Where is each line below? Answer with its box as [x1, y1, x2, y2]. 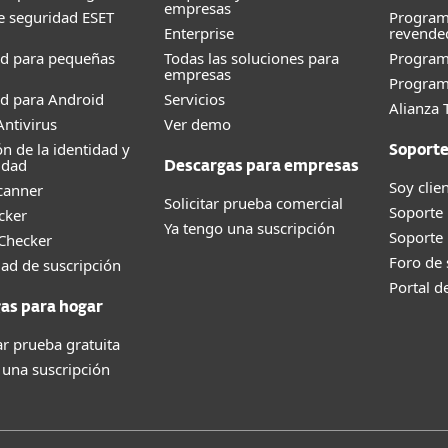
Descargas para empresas [164, 159, 359, 174]
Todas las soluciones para [164, 48, 339, 68]
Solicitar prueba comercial [164, 193, 343, 213]
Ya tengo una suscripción [164, 218, 335, 238]
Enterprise [164, 23, 234, 43]
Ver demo [164, 114, 231, 134]
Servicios [164, 89, 225, 109]
